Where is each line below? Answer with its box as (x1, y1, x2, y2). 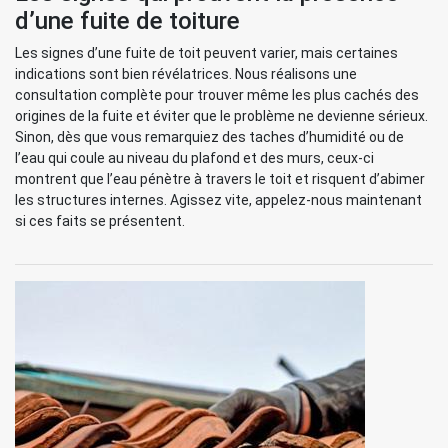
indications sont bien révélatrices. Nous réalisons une (15, 66, 357, 82)
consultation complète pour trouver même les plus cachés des (15, 87, 419, 103)
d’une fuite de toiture (15, 7, 240, 35)
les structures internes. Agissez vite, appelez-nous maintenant (15, 192, 422, 208)
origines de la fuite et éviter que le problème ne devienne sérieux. (15, 108, 428, 124)
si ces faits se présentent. (15, 213, 185, 229)
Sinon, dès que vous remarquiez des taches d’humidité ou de (15, 129, 404, 145)
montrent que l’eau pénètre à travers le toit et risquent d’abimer (15, 171, 425, 187)
